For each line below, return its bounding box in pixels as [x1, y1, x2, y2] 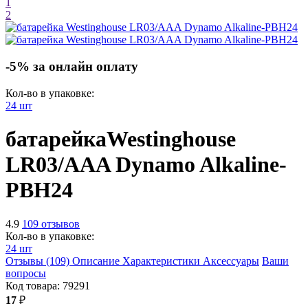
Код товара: [5, 279, 63, 291]
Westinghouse [107, 126, 236, 152]
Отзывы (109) [5, 254, 69, 267]
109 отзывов [22, 217, 80, 230]
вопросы [5, 267, 46, 279]
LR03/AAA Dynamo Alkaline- [5, 152, 287, 177]
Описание [72, 254, 120, 267]
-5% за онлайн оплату [5, 59, 138, 74]
